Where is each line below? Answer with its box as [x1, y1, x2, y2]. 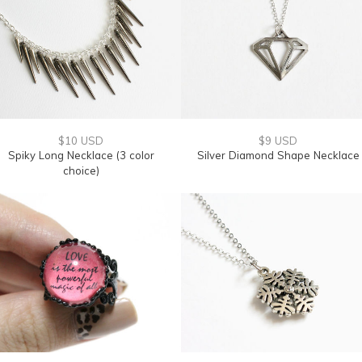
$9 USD [259, 134, 297, 147]
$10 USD [58, 134, 103, 147]
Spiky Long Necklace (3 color [7, 149, 154, 162]
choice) [62, 164, 99, 177]
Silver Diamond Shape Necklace [196, 149, 360, 162]
